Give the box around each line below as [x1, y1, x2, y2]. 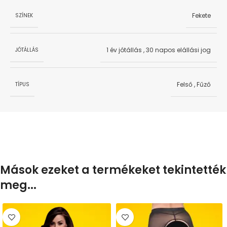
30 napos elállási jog [146, 46, 211, 55]
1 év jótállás [106, 46, 142, 55]
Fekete [192, 11, 211, 20]
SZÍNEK [15, 11, 33, 19]
